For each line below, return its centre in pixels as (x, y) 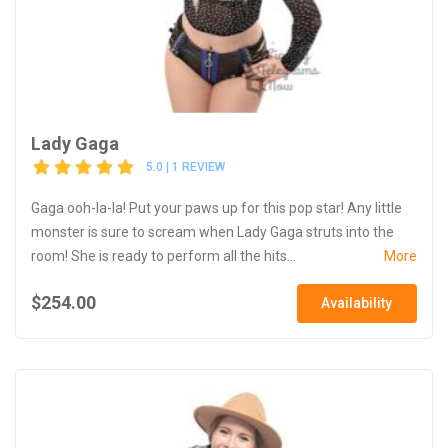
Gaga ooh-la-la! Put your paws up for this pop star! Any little (216, 207)
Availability (357, 302)
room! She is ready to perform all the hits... (163, 255)
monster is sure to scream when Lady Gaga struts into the (212, 231)
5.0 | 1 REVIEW (185, 167)
